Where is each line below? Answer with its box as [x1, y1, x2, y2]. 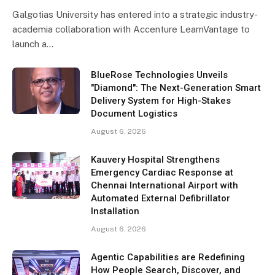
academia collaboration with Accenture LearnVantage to [12, 24, 250, 35]
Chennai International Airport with [91, 180, 238, 192]
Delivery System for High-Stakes [91, 95, 231, 107]
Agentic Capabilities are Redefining [91, 252, 245, 263]
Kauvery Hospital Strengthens [91, 154, 220, 166]
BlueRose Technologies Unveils [91, 69, 228, 81]
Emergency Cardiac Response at [91, 167, 233, 179]
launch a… [12, 39, 53, 50]
